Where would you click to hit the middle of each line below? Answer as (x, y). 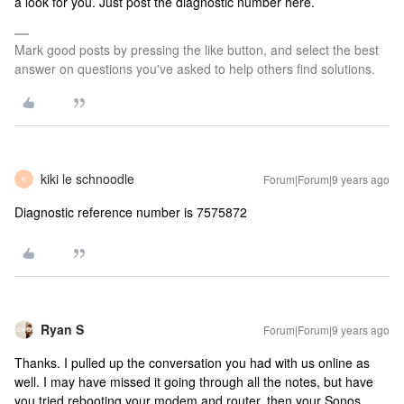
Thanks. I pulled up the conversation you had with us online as (192, 363)
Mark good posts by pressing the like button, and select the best (197, 50)
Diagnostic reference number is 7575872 (131, 212)
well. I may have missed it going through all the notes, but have (194, 382)
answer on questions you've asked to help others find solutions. (195, 69)
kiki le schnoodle (87, 179)
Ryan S (62, 330)
